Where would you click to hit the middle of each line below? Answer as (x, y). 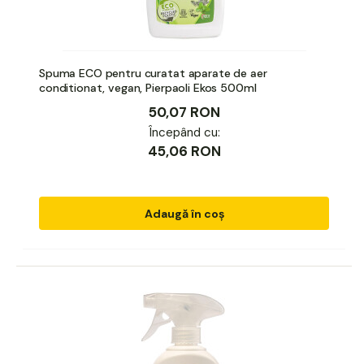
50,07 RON (184, 112)
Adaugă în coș (184, 213)
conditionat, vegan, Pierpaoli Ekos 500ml (148, 87)
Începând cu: (184, 132)
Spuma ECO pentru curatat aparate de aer (153, 73)
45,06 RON (184, 151)
